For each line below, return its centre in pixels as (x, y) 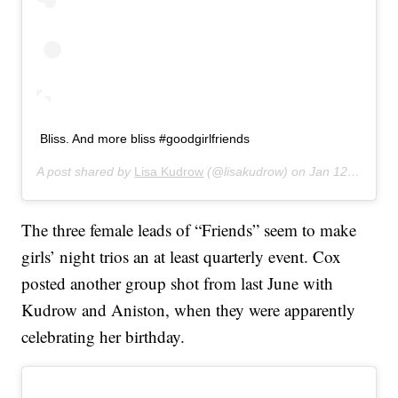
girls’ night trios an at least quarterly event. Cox (182, 257)
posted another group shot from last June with (178, 283)
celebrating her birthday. (103, 337)
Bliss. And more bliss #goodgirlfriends (145, 139)
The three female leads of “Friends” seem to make (189, 230)
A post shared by (86, 172)
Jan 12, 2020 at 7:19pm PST (329, 172)
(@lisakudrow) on (257, 172)
